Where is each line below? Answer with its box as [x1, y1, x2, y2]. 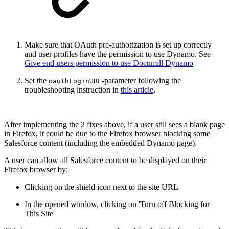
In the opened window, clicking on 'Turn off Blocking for [25, 200, 210, 209]
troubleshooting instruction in [25, 85, 121, 95]
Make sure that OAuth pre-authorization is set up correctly [25, 40, 212, 50]
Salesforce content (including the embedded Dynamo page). [4, 139, 197, 148]
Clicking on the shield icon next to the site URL [25, 182, 178, 192]
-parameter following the [102, 76, 181, 85]
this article [121, 85, 153, 95]
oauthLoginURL [49, 77, 102, 85]
